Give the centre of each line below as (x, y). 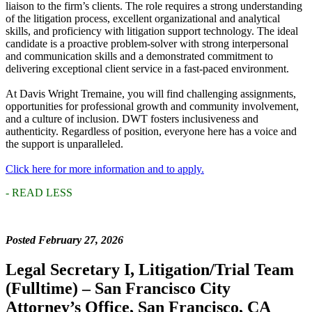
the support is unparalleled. (64, 144)
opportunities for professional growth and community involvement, (152, 107)
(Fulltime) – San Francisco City (118, 289)
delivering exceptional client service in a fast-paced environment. (147, 69)
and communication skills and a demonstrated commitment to (139, 56)
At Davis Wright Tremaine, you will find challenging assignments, (151, 94)
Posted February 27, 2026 (64, 240)
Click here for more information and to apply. (105, 169)
